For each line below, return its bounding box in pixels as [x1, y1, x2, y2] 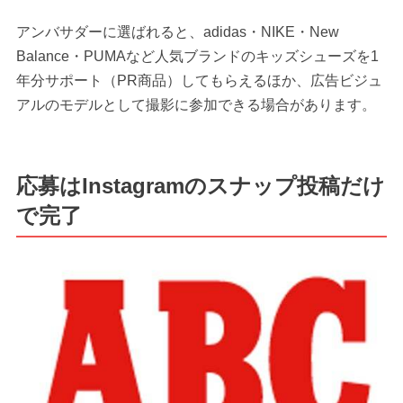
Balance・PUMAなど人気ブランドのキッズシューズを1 [15, 49, 379, 65]
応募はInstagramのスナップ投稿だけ [15, 173, 385, 198]
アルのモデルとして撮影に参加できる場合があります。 [15, 97, 376, 113]
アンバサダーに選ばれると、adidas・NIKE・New [15, 24, 339, 40]
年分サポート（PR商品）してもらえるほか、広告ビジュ [15, 73, 382, 89]
